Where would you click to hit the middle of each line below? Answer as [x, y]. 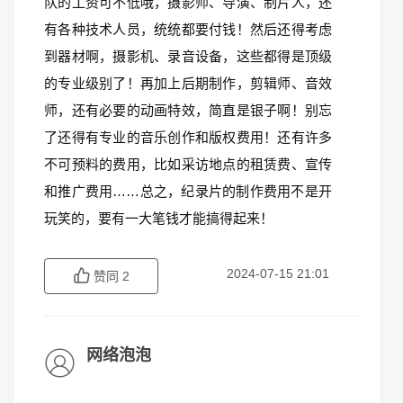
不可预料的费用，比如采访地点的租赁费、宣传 [188, 164]
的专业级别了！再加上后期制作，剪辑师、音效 [188, 83]
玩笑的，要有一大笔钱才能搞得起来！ [159, 218]
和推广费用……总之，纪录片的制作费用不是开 [188, 191]
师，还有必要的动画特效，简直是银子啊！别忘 [188, 110]
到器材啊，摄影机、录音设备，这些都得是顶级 [188, 56]
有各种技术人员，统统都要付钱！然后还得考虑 [188, 29]
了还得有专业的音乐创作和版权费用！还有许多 [188, 137]
